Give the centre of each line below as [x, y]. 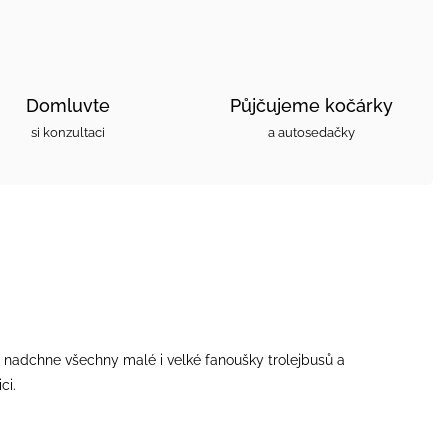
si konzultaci [67, 132]
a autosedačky [311, 132]
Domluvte [67, 105]
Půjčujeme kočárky [311, 105]
